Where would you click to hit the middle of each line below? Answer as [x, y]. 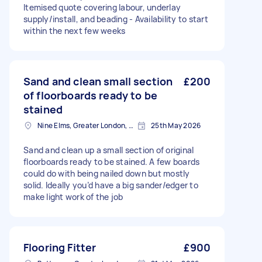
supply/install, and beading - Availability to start [116, 19]
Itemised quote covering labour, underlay [102, 8]
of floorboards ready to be [90, 96]
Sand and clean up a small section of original [109, 150]
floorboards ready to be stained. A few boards [112, 162]
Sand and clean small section [98, 82]
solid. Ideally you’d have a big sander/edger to [111, 185]
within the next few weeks [75, 31]
